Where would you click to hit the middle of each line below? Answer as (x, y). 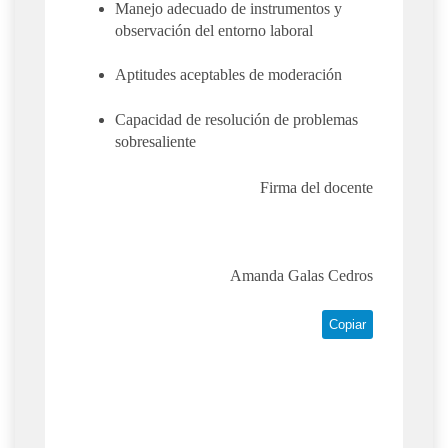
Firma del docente (316, 187)
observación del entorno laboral (214, 30)
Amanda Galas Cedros (301, 276)
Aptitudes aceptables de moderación (228, 75)
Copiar (347, 324)
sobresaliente (155, 141)
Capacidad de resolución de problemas (236, 119)
